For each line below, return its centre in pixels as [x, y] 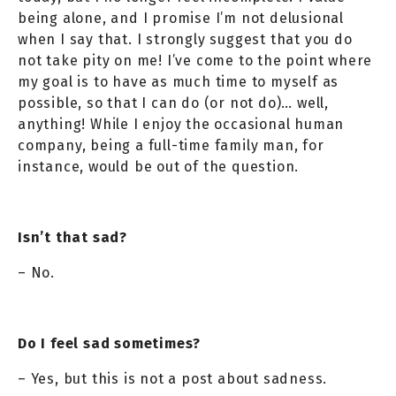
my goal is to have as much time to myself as [179, 81]
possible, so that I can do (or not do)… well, [173, 103]
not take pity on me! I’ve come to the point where [195, 60]
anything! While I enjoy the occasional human [181, 124]
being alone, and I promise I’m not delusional [181, 18]
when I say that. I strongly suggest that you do [185, 39]
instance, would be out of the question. [159, 166]
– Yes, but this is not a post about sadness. [173, 378]
